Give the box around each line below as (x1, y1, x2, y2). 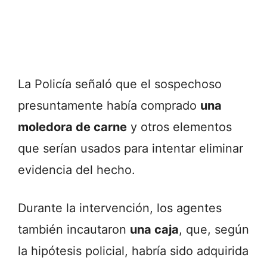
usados (80, 141, 124, 156)
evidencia (18, 162, 76, 177)
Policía (35, 76, 75, 91)
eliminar (199, 141, 243, 156)
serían (43, 141, 80, 156)
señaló (75, 76, 116, 91)
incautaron (67, 222, 130, 237)
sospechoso (154, 76, 222, 91)
